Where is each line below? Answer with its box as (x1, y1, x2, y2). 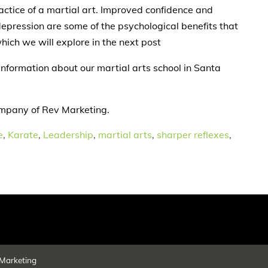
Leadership (43, 129, 93, 141)
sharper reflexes (157, 129, 229, 141)
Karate (8, 129, 38, 141)
